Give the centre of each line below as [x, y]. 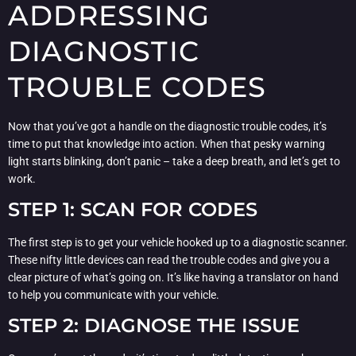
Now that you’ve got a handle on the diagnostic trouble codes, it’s [167, 126]
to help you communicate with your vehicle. [114, 294]
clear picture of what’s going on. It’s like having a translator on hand [173, 277]
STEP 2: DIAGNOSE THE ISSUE [154, 326]
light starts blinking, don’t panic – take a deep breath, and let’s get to [174, 161]
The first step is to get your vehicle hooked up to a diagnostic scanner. [178, 242]
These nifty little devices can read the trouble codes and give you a [169, 259]
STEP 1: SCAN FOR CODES [133, 209]
